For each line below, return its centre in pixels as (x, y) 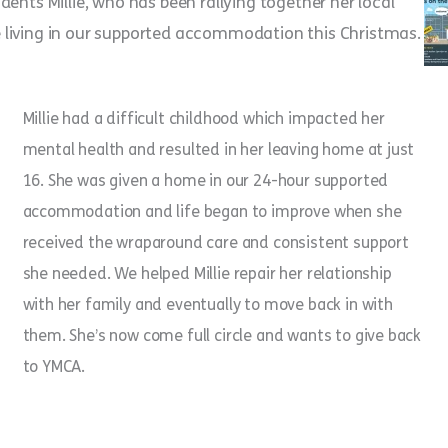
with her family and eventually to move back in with (207, 305)
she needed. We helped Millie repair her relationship (207, 274)
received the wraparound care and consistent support (215, 243)
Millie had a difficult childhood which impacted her (203, 119)
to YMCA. (54, 367)
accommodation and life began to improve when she (212, 212)
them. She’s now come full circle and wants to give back (222, 336)
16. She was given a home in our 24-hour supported (205, 181)
